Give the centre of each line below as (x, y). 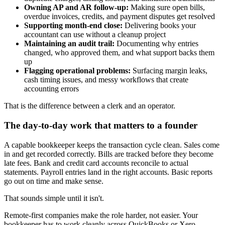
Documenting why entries (156, 44)
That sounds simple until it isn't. (54, 198)
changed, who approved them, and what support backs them (119, 53)
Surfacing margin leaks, (169, 71)
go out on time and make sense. (54, 181)
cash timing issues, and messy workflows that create (106, 80)
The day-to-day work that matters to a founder (101, 125)
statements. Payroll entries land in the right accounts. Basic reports (108, 172)
